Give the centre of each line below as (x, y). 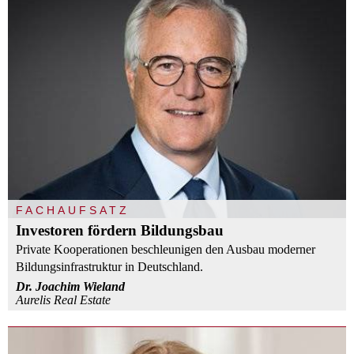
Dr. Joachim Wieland (70, 287)
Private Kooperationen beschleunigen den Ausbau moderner (166, 250)
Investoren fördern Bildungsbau (120, 231)
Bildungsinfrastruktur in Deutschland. (109, 267)
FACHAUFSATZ (73, 211)
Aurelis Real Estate (63, 300)
